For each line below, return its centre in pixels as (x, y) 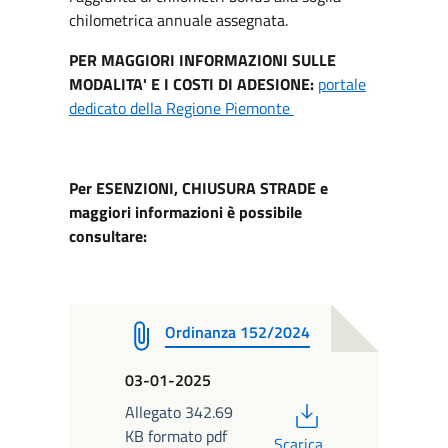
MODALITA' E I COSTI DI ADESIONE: (193, 84)
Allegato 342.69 (178, 412)
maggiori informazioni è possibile (185, 212)
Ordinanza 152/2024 (237, 332)
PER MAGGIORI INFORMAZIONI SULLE (202, 60)
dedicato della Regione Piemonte (181, 108)
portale (341, 84)
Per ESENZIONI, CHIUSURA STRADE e (198, 188)
